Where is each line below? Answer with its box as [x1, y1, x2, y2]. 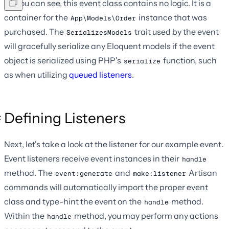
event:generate [55, 169, 112, 178]
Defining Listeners [4, 109, 125, 127]
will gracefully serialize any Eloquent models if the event [4, 41, 215, 52]
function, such [162, 55, 217, 66]
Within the [4, 211, 46, 221]
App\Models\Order [71, 14, 136, 23]
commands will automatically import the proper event [4, 182, 208, 193]
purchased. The [4, 27, 65, 37]
